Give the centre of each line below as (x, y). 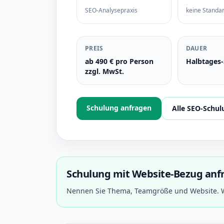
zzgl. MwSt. (104, 71)
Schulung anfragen (119, 108)
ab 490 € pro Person (119, 61)
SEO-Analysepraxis (111, 10)
